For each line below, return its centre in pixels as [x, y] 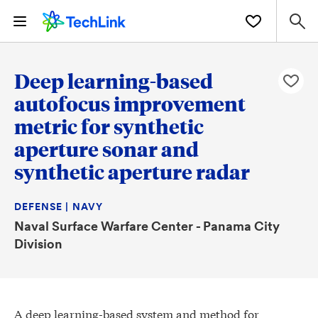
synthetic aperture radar [132, 171]
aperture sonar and [106, 149]
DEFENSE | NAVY [59, 207]
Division [38, 243]
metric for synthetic [109, 126]
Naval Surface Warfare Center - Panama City [147, 226]
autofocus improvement [130, 103]
